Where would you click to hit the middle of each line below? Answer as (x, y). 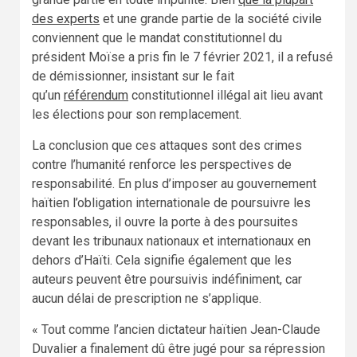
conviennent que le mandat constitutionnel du (157, 38)
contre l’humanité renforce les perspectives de (162, 165)
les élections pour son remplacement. (137, 115)
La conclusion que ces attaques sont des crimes (167, 146)
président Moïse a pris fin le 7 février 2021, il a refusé (182, 57)
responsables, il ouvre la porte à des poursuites (165, 222)
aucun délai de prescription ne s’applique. (147, 299)
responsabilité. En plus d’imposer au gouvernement (174, 184)
